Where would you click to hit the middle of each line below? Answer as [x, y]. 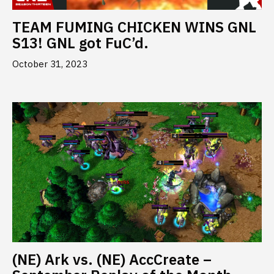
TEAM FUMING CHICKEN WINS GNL [134, 27]
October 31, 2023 [50, 64]
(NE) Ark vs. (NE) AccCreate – [112, 260]
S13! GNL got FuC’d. [80, 43]
